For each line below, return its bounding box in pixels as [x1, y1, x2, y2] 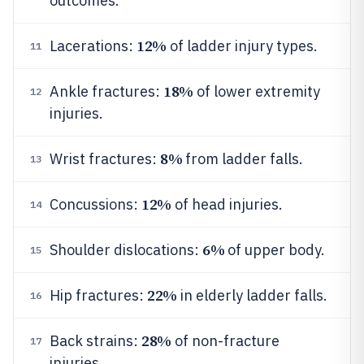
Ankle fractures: [50, 81, 163, 101]
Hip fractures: [50, 285, 147, 305]
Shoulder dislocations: [50, 240, 202, 259]
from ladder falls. [182, 149, 304, 168]
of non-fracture [171, 331, 279, 350]
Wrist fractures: [50, 149, 160, 168]
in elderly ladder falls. [176, 285, 327, 305]
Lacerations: [50, 36, 136, 55]
